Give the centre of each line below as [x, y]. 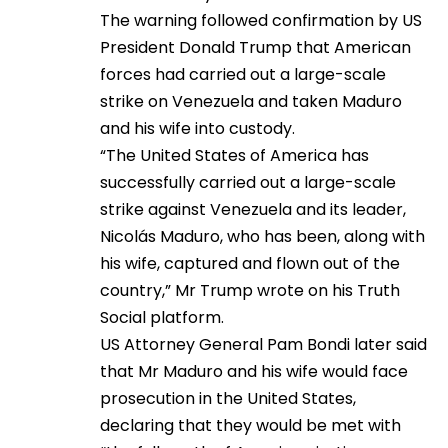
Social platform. [162, 317]
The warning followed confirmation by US [261, 20]
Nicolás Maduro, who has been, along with [262, 236]
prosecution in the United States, [228, 398]
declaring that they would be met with [250, 425]
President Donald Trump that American [255, 47]
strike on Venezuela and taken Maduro [251, 101]
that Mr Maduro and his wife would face [254, 371]
